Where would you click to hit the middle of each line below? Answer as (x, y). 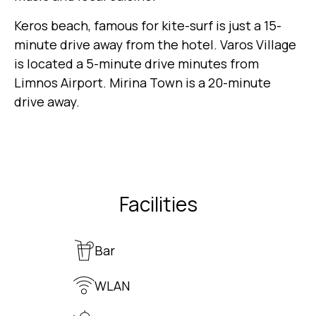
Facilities (158, 204)
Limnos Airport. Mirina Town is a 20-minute (142, 83)
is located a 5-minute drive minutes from (136, 64)
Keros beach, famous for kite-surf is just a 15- (148, 26)
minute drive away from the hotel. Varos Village (155, 45)
